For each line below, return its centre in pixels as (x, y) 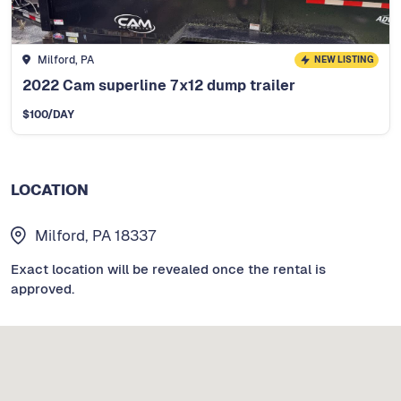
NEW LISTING (343, 60)
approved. (43, 288)
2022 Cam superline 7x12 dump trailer (159, 86)
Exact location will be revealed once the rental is (168, 269)
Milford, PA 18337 (96, 235)
